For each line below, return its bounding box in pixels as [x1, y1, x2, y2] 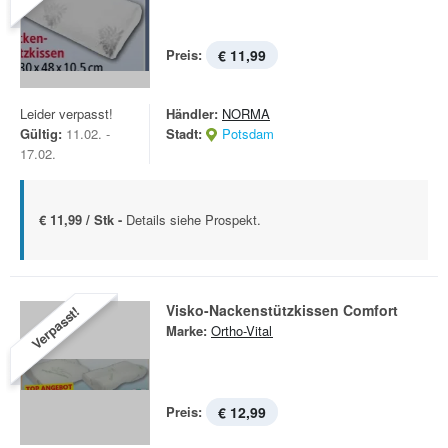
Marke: [166, 321, 207, 340]
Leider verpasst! [20, 104, 113, 123]
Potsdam [222, 124, 274, 143]
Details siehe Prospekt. [126, 210, 261, 229]
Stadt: [166, 124, 202, 143]
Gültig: [20, 124, 62, 143]
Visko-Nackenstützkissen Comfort [166, 300, 398, 320]
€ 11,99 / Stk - [39, 210, 126, 229]
